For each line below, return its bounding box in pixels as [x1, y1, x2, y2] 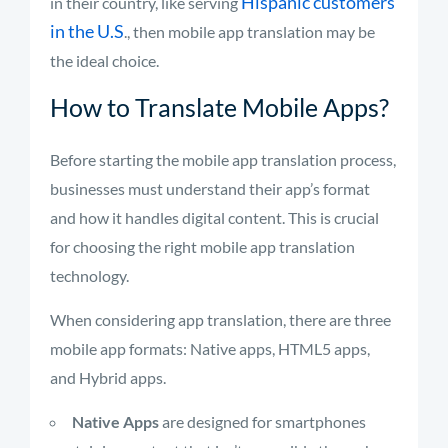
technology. [50, 266, 129, 285]
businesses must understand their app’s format [50, 179, 370, 198]
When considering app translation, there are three [50, 310, 391, 329]
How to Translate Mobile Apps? [50, 92, 389, 122]
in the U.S [50, 20, 124, 42]
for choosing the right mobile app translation [50, 237, 355, 256]
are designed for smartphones [159, 412, 366, 431]
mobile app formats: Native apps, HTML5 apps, [50, 339, 370, 358]
